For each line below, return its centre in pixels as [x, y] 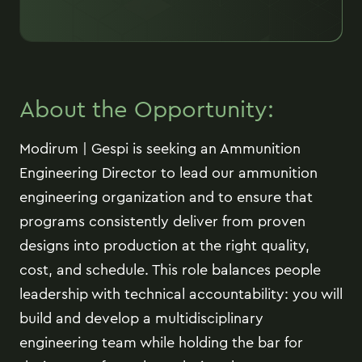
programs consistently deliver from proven [162, 221]
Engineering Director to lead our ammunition [168, 173]
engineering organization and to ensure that [166, 197]
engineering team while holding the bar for [161, 342]
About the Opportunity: [147, 109]
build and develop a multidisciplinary [141, 318]
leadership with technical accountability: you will [181, 294]
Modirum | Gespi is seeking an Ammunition [160, 148]
